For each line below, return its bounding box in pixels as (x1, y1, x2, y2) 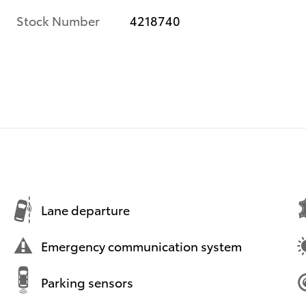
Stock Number (16, 11, 100, 29)
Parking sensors (41, 273, 133, 291)
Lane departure (41, 201, 130, 219)
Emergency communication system (41, 237, 242, 255)
